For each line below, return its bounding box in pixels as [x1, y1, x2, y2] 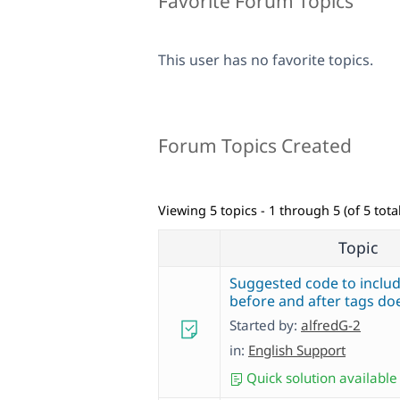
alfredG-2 [301, 316, 361, 335]
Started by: [229, 316, 301, 335]
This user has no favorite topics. [158, 50, 373, 70]
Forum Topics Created [158, 133, 352, 158]
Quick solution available [243, 369, 397, 387]
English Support [248, 341, 346, 360]
